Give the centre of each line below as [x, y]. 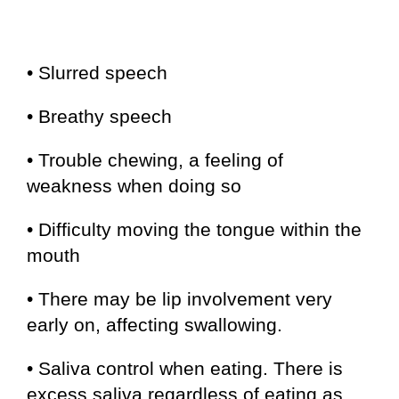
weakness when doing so [134, 186]
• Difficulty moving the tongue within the [194, 229]
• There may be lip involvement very [179, 299]
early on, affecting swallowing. [155, 325]
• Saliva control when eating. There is [185, 368]
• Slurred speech [97, 73]
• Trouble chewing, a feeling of [155, 160]
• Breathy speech [99, 116]
